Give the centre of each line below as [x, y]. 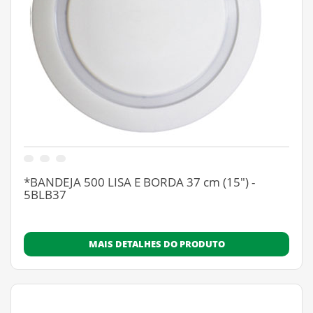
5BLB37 [45, 195]
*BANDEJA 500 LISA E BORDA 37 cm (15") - [139, 182]
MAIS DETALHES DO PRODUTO [156, 244]
